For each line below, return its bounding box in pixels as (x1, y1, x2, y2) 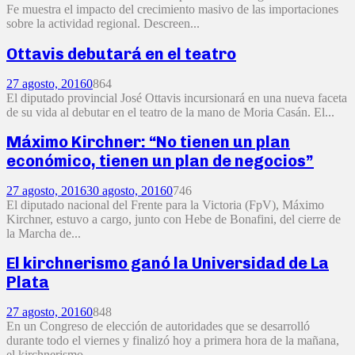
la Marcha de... (6, 226, 81, 240)
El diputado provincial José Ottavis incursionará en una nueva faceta (6, 90, 347, 105)
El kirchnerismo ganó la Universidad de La (6, 254, 329, 273)
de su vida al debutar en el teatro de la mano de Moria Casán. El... (6, 105, 334, 119)
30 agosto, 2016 (86, 183, 166, 197)
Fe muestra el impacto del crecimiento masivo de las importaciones (6, 2, 338, 17)
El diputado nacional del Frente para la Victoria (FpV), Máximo (6, 197, 324, 212)
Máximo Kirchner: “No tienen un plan (6, 132, 290, 152)
